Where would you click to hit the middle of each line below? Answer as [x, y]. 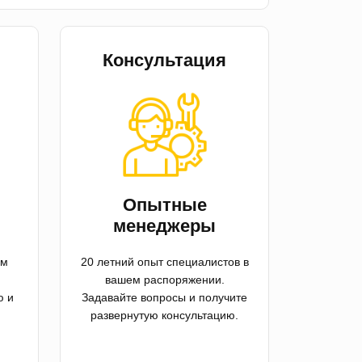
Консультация [164, 61]
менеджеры [164, 226]
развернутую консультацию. [164, 316]
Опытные [164, 205]
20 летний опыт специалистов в [164, 262]
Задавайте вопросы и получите [164, 298]
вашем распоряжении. [164, 280]
